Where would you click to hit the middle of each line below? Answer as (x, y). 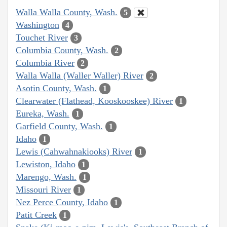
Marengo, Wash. (46, 177)
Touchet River (42, 37)
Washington (37, 25)
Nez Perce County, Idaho (62, 202)
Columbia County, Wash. (62, 50)
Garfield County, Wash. (59, 126)
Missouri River (43, 189)
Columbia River (45, 63)
